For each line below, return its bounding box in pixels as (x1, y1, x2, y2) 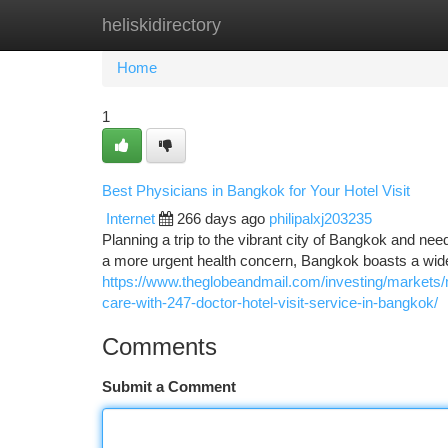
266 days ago (177, 211, 265, 227)
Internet (106, 211, 155, 227)
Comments (102, 333, 217, 360)
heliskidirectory (102, 15, 221, 35)
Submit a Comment (102, 379, 236, 395)
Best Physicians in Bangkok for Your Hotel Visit (102, 182, 410, 199)
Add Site (345, 17, 400, 33)
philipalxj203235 (269, 211, 372, 227)
